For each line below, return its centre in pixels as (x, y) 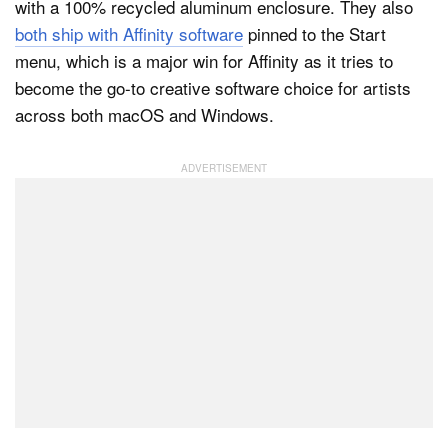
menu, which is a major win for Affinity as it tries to (204, 60)
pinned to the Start (314, 33)
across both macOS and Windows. (144, 114)
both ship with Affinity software (129, 33)
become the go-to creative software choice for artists (213, 87)
